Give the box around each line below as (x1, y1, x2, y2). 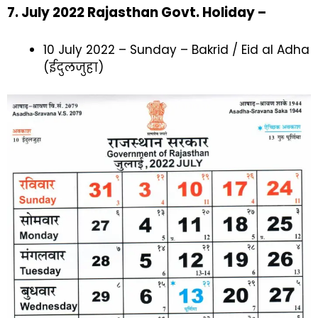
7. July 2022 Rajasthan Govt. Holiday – (7, 3, 266, 23)
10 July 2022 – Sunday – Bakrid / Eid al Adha (43, 40, 309, 58)
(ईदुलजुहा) (43, 58, 104, 76)
